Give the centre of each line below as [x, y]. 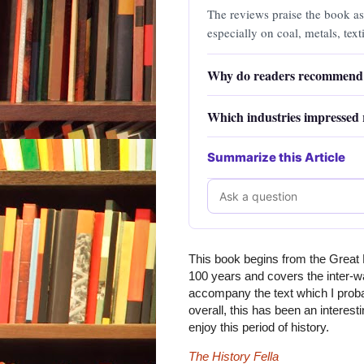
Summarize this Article [276, 158]
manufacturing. [246, 52]
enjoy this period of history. [259, 328]
